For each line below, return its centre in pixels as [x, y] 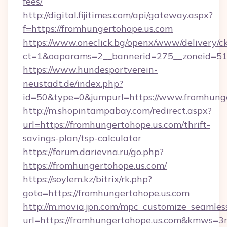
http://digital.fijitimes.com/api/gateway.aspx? [118, 15]
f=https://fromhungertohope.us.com [98, 29]
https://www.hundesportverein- [90, 70]
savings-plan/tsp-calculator [82, 138]
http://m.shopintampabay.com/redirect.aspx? [117, 111]
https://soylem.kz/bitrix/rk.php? [87, 179]
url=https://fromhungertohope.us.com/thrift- [117, 124]
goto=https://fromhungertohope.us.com [106, 193]
